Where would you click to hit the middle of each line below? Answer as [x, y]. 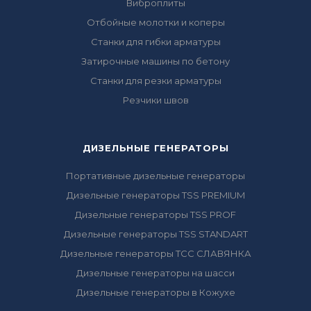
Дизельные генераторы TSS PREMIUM [155, 195]
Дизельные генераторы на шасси [155, 273]
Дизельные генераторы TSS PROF [155, 215]
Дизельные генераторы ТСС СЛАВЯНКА [155, 253]
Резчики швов [155, 100]
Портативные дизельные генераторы [155, 176]
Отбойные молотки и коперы [155, 22]
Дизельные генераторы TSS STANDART [155, 234]
